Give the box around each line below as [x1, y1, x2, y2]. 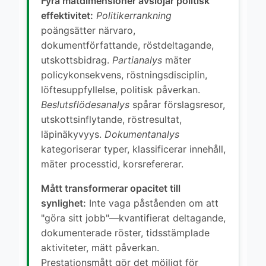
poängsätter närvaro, [41, 24, 135, 36]
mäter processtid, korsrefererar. [41, 157, 183, 170]
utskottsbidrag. [41, 53, 112, 66]
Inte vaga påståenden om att [86, 197, 218, 209]
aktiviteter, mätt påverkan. [41, 241, 159, 254]
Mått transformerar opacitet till [41, 182, 180, 194]
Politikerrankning [96, 9, 172, 21]
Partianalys [112, 53, 162, 66]
